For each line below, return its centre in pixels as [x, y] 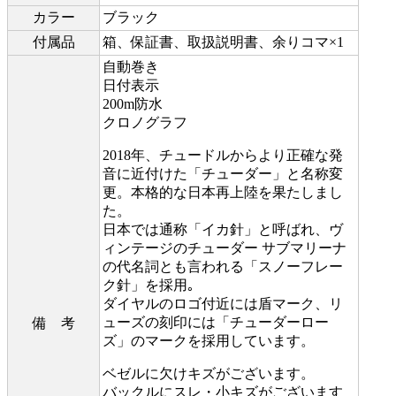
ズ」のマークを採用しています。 [209, 340]
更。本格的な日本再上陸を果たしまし [223, 192]
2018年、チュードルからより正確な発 [223, 155]
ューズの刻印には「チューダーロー [216, 322]
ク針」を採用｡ [148, 285]
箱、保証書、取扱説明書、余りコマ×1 [223, 42]
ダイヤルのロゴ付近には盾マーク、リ [223, 303]
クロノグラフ [145, 122]
